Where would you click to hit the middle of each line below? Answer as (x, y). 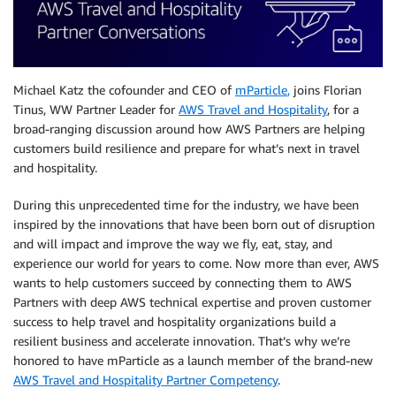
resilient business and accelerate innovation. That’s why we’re (182, 341)
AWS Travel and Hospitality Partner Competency (145, 380)
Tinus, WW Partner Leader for (96, 110)
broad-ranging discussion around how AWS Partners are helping (189, 129)
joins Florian (326, 90)
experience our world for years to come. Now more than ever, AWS (196, 263)
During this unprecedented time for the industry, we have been (186, 205)
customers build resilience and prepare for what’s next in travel (187, 148)
